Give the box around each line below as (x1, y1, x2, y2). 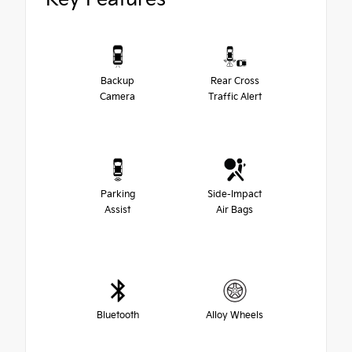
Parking (100, 188, 135, 200)
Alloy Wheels (206, 309, 263, 321)
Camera (100, 90, 135, 103)
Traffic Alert (207, 90, 262, 103)
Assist (104, 203, 130, 216)
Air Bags (216, 203, 253, 216)
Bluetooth (96, 309, 139, 321)
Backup (101, 75, 134, 87)
